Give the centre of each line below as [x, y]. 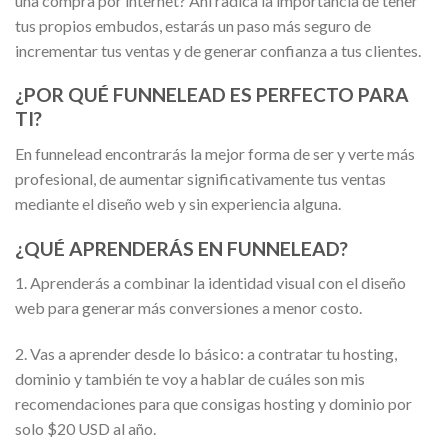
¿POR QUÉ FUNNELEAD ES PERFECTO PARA [212, 95]
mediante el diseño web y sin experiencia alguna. [178, 203]
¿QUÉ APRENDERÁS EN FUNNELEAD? [181, 248]
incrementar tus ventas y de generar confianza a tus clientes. [218, 50]
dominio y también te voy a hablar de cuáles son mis [190, 379]
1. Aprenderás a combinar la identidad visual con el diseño [210, 283]
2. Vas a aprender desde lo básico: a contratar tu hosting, [206, 354]
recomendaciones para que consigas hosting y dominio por [213, 404]
